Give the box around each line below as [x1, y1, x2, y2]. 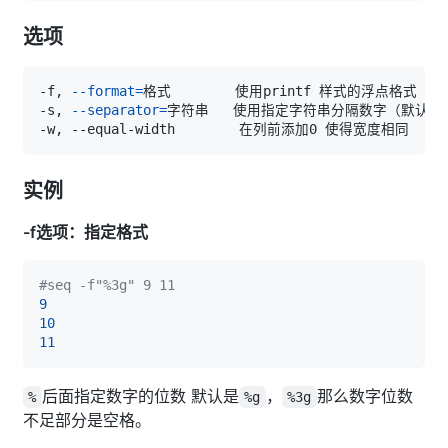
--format [71, 82, 135, 99]
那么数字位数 [316, 385, 413, 406]
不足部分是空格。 [23, 409, 151, 430]
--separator [71, 101, 159, 118]
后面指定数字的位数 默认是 [41, 385, 239, 406]
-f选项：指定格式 [23, 221, 148, 242]
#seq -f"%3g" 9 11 [39, 276, 175, 293]
